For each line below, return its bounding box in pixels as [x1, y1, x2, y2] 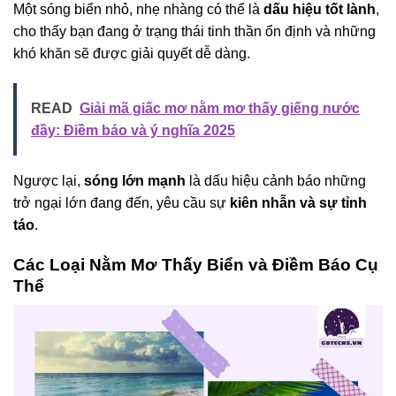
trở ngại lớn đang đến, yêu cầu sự [13, 194, 226, 210]
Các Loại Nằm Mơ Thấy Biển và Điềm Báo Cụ [13, 255, 378, 274]
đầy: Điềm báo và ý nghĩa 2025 [31, 122, 235, 138]
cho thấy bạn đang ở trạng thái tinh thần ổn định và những [13, 23, 376, 39]
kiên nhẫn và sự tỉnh [226, 194, 367, 210]
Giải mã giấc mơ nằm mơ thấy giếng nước [80, 100, 360, 116]
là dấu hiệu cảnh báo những [186, 172, 366, 188]
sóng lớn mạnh [84, 172, 186, 188]
